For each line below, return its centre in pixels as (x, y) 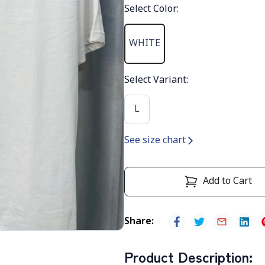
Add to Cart (227, 182)
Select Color (151, 9)
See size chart (155, 141)
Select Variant (155, 80)
